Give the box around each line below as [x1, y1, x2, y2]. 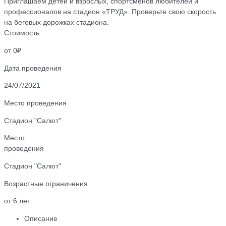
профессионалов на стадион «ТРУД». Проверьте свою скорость [4, 8, 216, 16]
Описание [24, 214, 58, 222]
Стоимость [4, 29, 39, 37]
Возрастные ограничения [4, 180, 88, 188]
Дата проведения [4, 64, 62, 72]
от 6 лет [4, 197, 30, 205]
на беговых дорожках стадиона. [4, 19, 109, 27]
